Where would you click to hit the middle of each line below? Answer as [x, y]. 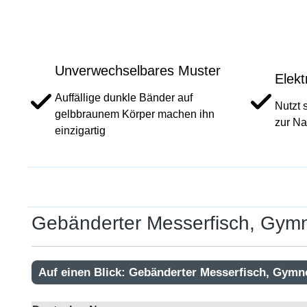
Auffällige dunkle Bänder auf [124, 97]
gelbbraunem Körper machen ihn [135, 114]
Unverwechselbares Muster [138, 70]
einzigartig [80, 130]
